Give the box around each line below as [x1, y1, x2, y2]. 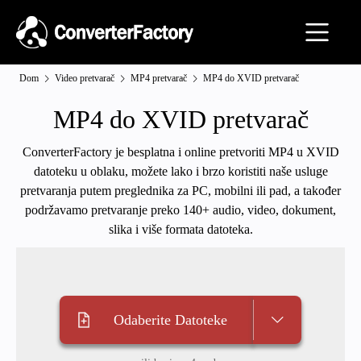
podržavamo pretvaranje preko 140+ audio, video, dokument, [25, 203, 336, 217]
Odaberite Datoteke [113, 312, 227, 328]
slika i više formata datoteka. [108, 222, 253, 236]
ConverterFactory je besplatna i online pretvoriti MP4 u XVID [22, 145, 339, 159]
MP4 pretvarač [131, 73, 187, 84]
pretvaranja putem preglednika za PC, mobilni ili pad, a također [20, 184, 341, 197]
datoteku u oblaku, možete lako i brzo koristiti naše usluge [33, 164, 328, 178]
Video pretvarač [55, 73, 114, 84]
